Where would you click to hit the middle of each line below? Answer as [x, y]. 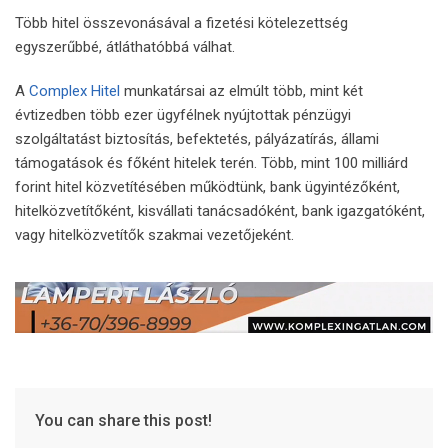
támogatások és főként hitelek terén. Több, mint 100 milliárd [211, 162]
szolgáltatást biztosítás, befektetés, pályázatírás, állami [197, 138]
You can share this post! [123, 421]
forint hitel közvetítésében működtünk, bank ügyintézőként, [207, 186]
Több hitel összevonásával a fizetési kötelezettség [181, 22]
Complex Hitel [74, 90]
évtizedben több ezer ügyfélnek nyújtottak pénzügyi [183, 114]
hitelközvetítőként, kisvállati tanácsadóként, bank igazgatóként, [220, 210]
